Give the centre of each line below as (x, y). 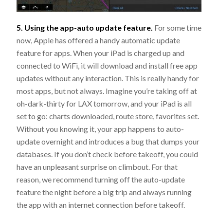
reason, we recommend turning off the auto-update (100, 180)
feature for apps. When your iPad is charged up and (100, 53)
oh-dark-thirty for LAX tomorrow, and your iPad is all (104, 104)
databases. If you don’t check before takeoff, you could (107, 154)
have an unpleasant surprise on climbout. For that (97, 167)
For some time (178, 28)
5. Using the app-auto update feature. (85, 28)
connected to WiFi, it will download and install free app (107, 66)
